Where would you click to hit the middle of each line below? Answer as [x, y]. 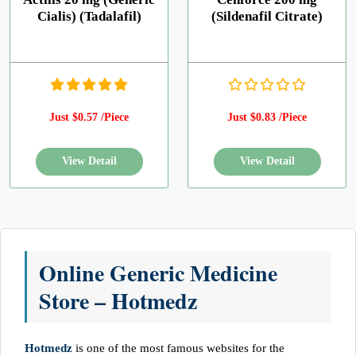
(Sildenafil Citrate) [267, 16]
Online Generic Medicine [158, 273]
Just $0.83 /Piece [267, 117]
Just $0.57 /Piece [89, 117]
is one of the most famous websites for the [180, 348]
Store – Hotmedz [118, 300]
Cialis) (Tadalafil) [89, 16]
